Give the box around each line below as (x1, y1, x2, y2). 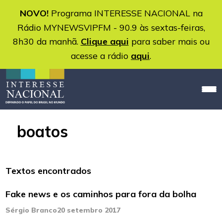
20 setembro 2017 (57, 206, 121, 215)
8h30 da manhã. (12, 36, 81, 47)
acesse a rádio (71, 50, 131, 61)
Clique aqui (80, 36, 129, 47)
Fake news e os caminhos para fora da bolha (5, 188, 197, 200)
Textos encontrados (5, 165, 92, 177)
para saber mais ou (128, 36, 210, 47)
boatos (17, 121, 68, 142)
